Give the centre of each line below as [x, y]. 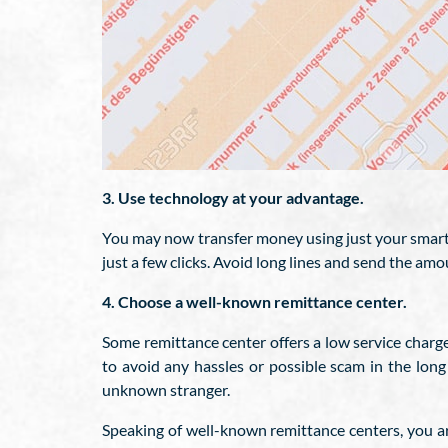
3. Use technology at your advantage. [233, 197]
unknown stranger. [166, 389]
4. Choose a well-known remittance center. [254, 301]
